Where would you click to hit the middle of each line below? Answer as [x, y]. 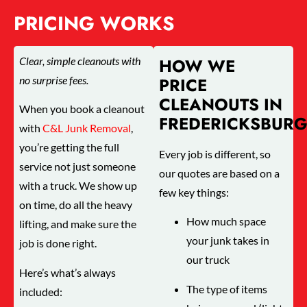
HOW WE [197, 66]
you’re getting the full [70, 147]
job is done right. [58, 243]
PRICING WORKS [94, 23]
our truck [208, 260]
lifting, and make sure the [78, 224]
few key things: [194, 193]
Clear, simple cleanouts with [80, 61]
